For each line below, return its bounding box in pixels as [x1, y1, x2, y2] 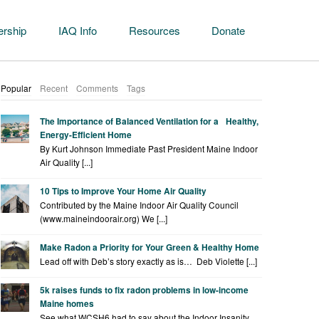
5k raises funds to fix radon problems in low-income [40, 284, 249, 296]
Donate [211, 23, 246, 38]
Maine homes [40, 298, 95, 310]
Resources [128, 23, 180, 38]
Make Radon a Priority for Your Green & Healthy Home [40, 241, 260, 253]
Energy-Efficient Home [40, 129, 132, 141]
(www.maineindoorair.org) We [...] [40, 212, 168, 224]
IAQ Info [58, 23, 97, 38]
